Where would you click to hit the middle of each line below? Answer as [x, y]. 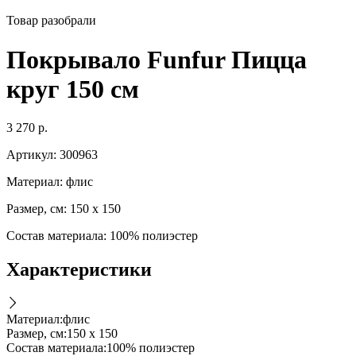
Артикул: [31, 155]
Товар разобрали [51, 21]
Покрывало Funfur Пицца [157, 59]
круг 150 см [73, 89]
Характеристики [79, 270]
